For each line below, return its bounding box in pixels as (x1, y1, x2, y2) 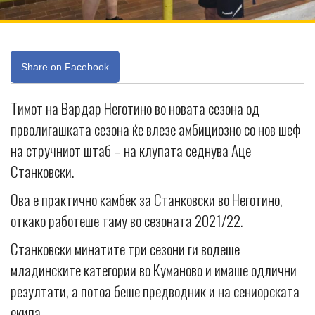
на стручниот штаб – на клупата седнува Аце (11, 139, 251, 162)
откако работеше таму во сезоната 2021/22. (11, 210, 243, 232)
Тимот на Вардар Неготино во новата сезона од (11, 97, 259, 120)
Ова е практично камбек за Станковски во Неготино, (11, 188, 283, 211)
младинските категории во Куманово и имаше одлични (11, 259, 297, 281)
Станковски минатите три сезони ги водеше (11, 238, 240, 260)
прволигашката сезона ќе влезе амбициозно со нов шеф (11, 118, 300, 141)
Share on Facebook (21, 61, 109, 73)
